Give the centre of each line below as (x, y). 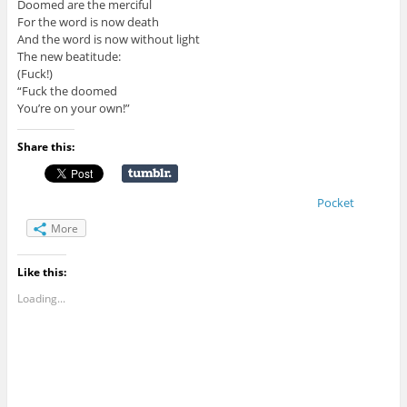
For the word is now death (88, 21)
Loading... (41, 298)
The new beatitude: (69, 56)
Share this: (45, 146)
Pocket (335, 202)
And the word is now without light (108, 39)
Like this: (41, 272)
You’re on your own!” (73, 108)
